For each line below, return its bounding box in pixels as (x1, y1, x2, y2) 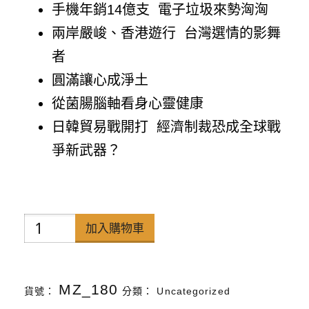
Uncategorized (157, 286, 230, 297)
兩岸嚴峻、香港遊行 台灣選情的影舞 (52, 26, 281, 41)
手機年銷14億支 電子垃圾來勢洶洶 (52, 2, 268, 17)
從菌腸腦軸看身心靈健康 (52, 96, 203, 111)
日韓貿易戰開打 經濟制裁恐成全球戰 (52, 119, 281, 134)
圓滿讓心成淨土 (52, 72, 148, 88)
